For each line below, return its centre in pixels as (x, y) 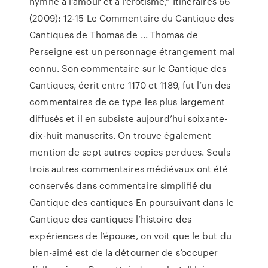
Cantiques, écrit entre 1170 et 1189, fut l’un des (130, 85)
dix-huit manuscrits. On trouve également (121, 135)
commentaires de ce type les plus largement (127, 102)
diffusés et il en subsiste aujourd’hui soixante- (129, 118)
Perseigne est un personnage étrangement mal (132, 51)
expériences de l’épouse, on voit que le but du (130, 236)
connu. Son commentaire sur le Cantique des (128, 68)
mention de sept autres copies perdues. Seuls (130, 152)
